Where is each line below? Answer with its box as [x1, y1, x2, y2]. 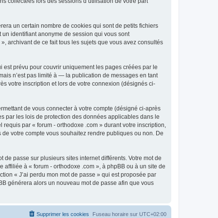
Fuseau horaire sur [92, 211, 139, 217]
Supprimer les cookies [36, 211, 89, 217]
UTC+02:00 [139, 211, 166, 217]
